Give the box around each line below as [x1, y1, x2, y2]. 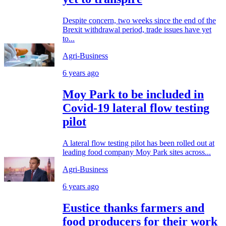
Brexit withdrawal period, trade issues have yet [63, 25, 211, 34]
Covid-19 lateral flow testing [63, 101, 209, 115]
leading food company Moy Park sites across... [63, 147, 211, 156]
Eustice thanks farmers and [63, 201, 204, 214]
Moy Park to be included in [63, 87, 204, 101]
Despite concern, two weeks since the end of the [63, 16, 216, 25]
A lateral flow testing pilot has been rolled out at [63, 138, 214, 147]
